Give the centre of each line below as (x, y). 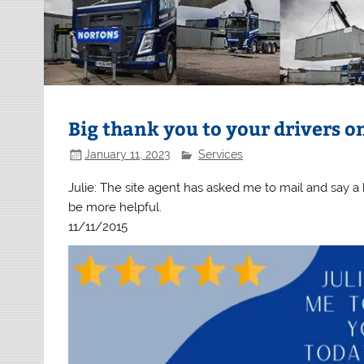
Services (220, 154)
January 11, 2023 (128, 154)
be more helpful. (115, 207)
